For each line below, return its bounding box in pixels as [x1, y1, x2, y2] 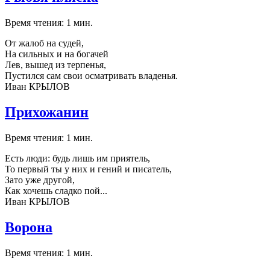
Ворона [5, 219, 52, 235]
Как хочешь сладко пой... [5, 185, 107, 196]
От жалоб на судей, [5, 38, 84, 48]
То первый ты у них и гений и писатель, [5, 163, 172, 174]
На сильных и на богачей [5, 49, 108, 59]
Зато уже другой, [5, 174, 75, 185]
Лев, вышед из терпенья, [5, 60, 106, 70]
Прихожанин [5, 104, 89, 120]
